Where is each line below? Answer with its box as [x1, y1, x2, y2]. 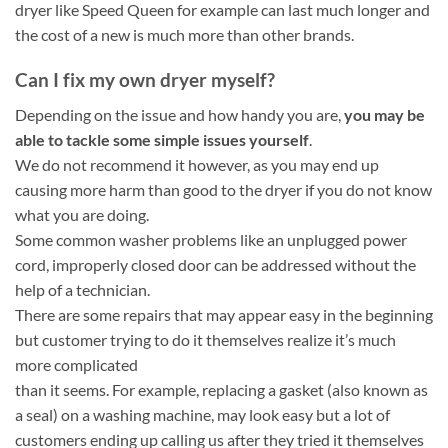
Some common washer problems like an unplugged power [15, 229, 407, 249]
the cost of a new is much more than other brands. [15, 25, 354, 45]
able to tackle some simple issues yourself [15, 129, 309, 149]
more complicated [15, 354, 138, 374]
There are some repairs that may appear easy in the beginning [15, 304, 433, 324]
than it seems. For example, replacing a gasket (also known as [15, 379, 428, 399]
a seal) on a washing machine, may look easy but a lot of [15, 404, 390, 424]
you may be [344, 104, 425, 124]
